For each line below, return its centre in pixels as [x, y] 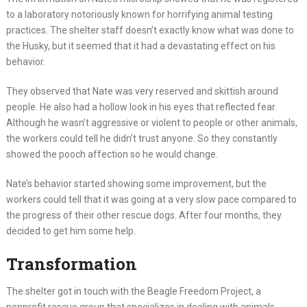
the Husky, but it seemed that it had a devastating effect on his [140, 46]
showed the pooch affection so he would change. [112, 154]
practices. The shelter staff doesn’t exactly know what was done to [150, 30]
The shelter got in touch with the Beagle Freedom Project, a [133, 291]
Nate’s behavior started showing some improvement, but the [136, 184]
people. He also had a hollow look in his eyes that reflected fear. [141, 107]
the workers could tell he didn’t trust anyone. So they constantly [142, 138]
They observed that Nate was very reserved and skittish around [142, 91]
